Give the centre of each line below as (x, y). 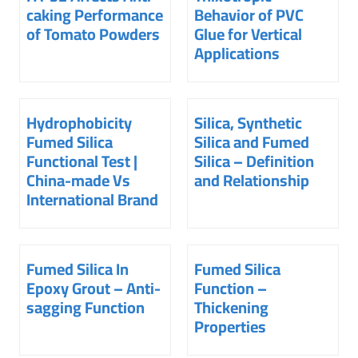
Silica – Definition (254, 161)
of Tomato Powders (93, 34)
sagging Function (86, 308)
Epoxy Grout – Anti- (93, 288)
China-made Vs (78, 181)
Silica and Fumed (252, 142)
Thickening (231, 308)
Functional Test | (82, 161)
